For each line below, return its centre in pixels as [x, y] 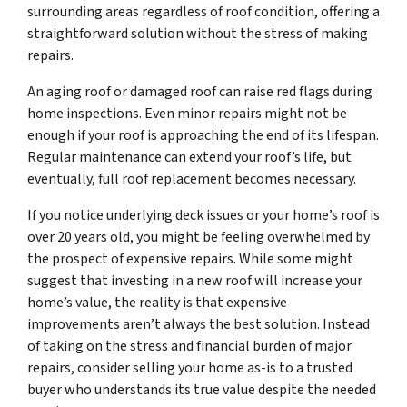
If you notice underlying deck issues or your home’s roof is [203, 216]
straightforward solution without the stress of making [198, 34]
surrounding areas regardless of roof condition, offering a [203, 12]
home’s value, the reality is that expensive [157, 303]
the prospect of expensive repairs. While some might [190, 259]
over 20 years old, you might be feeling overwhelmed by [199, 238]
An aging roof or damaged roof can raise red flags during [200, 92]
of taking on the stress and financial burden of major [189, 347]
